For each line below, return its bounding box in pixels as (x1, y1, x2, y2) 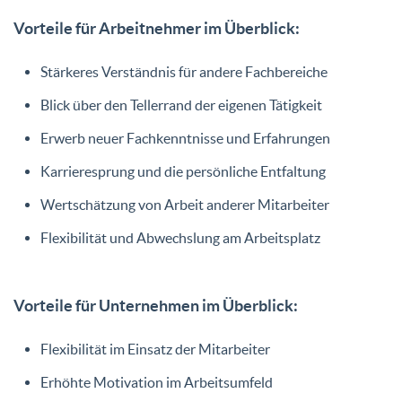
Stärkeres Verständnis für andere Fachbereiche (40, 63, 328, 80)
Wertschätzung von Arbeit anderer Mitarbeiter (40, 196, 329, 213)
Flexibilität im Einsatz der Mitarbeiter (40, 340, 270, 357)
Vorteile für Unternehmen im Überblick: (13, 295, 298, 315)
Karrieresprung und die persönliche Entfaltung (40, 162, 326, 179)
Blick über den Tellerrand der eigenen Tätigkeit (40, 96, 322, 113)
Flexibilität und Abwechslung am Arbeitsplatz (40, 229, 320, 246)
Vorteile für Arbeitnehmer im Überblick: (13, 18, 300, 38)
